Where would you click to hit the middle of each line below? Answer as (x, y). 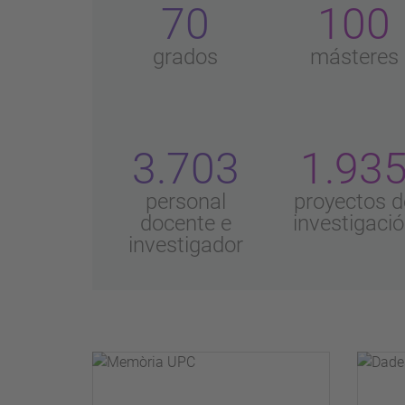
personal (185, 202)
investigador (185, 245)
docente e (185, 224)
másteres (354, 57)
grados (186, 57)
